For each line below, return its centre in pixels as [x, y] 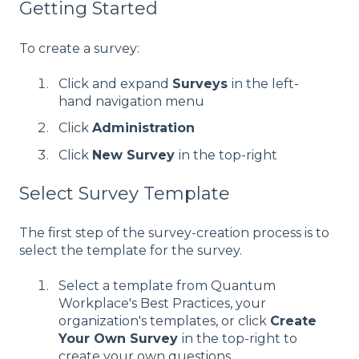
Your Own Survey [120, 339]
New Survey [135, 155]
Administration [143, 128]
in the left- [265, 84]
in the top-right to [240, 339]
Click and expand [115, 84]
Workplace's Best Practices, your [162, 304]
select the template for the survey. [132, 250]
